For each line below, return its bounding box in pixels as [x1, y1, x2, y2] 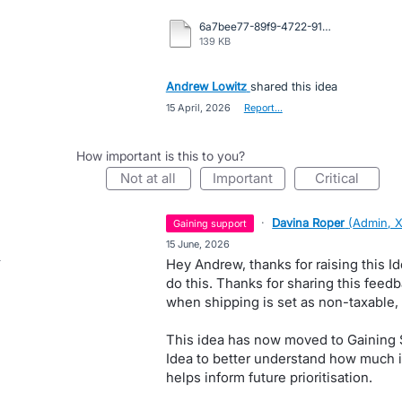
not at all [130, 170, 177, 187]
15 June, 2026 [165, 238, 230, 250]
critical [324, 170, 359, 187]
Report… [243, 101, 283, 114]
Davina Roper [272, 215, 345, 230]
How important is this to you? [75, 148, 245, 163]
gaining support [180, 217, 248, 230]
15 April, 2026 [165, 101, 231, 114]
